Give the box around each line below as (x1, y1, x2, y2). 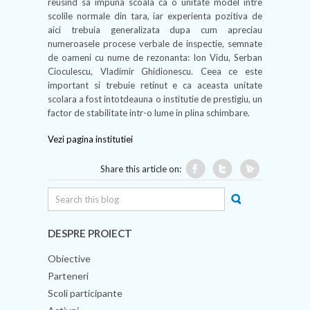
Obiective (48, 253, 91, 264)
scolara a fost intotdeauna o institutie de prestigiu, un (48, 93, 262, 104)
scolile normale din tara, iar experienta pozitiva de (48, 10, 262, 21)
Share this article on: (100, 163, 181, 174)
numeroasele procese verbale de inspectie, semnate (48, 38, 262, 49)
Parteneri (48, 270, 89, 282)
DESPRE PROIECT (48, 227, 132, 239)
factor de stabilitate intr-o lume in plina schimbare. (48, 107, 250, 118)
